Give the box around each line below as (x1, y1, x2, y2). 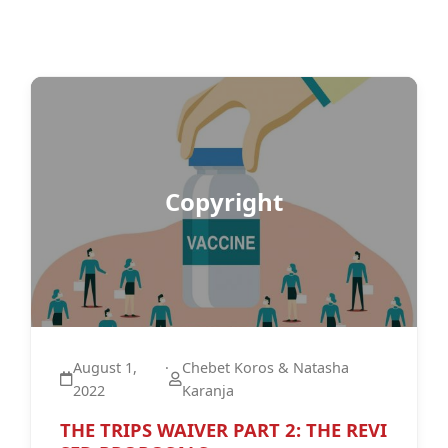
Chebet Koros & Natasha (181, 358, 349, 378)
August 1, (72, 358, 137, 378)
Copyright (165, 185, 283, 219)
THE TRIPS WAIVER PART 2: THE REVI (59, 417, 387, 443)
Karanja (181, 381, 234, 401)
